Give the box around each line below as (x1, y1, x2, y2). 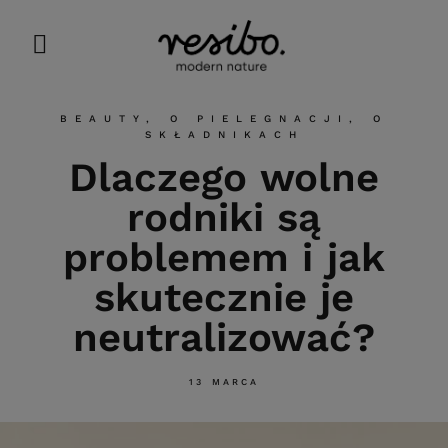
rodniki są (126, 193, 322, 241)
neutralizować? (73, 313, 375, 361)
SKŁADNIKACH (144, 128, 304, 140)
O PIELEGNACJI (169, 112, 350, 124)
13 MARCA (189, 376, 259, 387)
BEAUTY (60, 112, 147, 124)
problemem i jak (62, 233, 386, 281)
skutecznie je (93, 273, 355, 321)
